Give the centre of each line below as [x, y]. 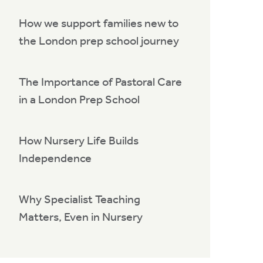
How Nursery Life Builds [79, 140]
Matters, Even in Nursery [81, 216]
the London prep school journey [99, 40]
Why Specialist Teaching [80, 199]
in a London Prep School [79, 99]
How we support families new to [99, 23]
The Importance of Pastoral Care [100, 81]
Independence [55, 158]
